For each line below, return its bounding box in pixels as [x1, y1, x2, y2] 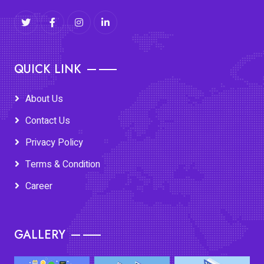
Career [25, 179, 52, 194]
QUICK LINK [14, 61, 81, 78]
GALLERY [14, 226, 65, 244]
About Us [25, 92, 63, 107]
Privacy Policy [25, 136, 83, 150]
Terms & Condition [25, 157, 100, 172]
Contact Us [25, 114, 70, 128]
